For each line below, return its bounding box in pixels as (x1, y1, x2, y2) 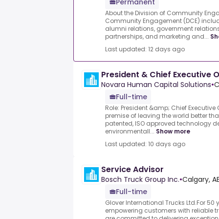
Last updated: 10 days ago (105, 140, 185, 149)
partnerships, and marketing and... (105, 32, 209, 41)
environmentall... (105, 127, 154, 136)
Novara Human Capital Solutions (101, 80, 211, 90)
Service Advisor (101, 164, 164, 175)
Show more (156, 127, 190, 136)
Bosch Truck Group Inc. (101, 175, 179, 185)
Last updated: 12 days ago (105, 45, 185, 54)
